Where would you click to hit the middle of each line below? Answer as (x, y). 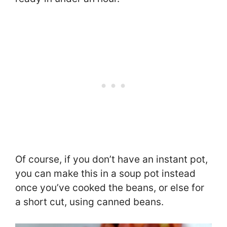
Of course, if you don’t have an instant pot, (111, 159)
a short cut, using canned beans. (89, 202)
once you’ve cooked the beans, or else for (110, 187)
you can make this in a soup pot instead (105, 173)
